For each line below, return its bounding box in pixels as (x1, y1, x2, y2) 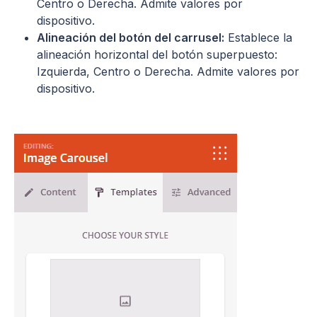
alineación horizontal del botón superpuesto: (37, 47, 277, 62)
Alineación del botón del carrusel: (37, 30, 224, 45)
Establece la (224, 30, 292, 45)
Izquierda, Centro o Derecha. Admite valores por (37, 64, 299, 79)
